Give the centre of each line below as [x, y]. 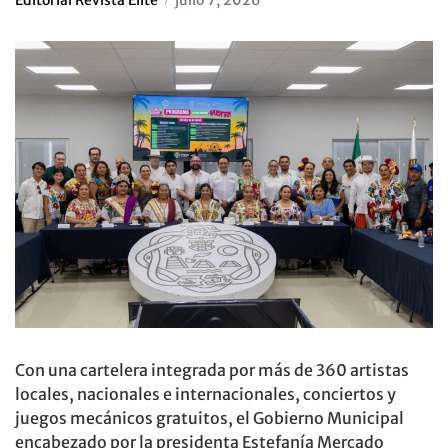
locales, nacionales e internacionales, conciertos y [205, 394]
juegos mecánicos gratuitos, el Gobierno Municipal [209, 418]
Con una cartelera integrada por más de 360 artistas [212, 370]
